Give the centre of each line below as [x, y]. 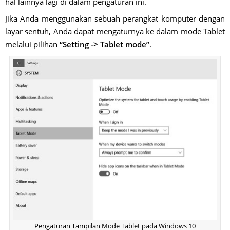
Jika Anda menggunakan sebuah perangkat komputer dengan [115, 19]
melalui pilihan [31, 44]
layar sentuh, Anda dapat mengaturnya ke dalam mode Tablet [115, 32]
